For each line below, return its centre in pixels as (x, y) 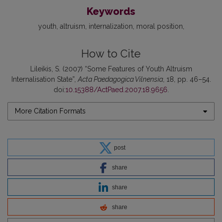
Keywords (111, 11)
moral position (159, 26)
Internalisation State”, (44, 79)
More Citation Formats (50, 111)
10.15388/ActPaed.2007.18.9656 (116, 90)
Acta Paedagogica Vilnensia (120, 79)
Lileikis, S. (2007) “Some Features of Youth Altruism (111, 69)
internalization (111, 26)
